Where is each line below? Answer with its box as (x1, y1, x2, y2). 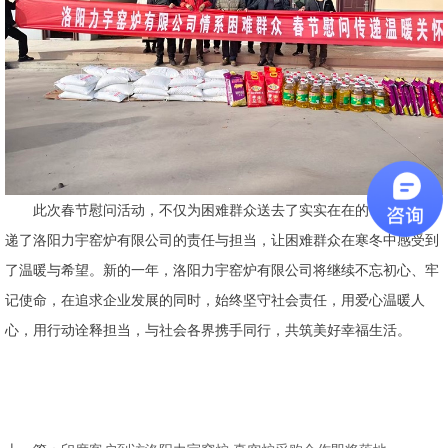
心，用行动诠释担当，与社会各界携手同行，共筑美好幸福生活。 (5, 321, 411, 338)
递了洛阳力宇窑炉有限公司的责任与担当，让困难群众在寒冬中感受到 (5, 231, 439, 248)
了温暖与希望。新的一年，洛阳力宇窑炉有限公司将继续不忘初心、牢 (5, 261, 439, 278)
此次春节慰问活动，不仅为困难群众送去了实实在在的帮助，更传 (5, 201, 439, 218)
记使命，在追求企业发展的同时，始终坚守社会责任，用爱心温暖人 (5, 291, 425, 308)
